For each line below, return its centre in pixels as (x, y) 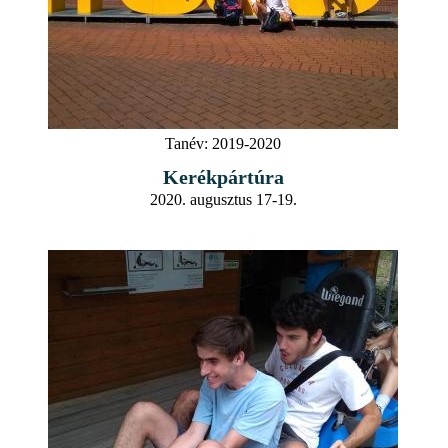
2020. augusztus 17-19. (223, 199)
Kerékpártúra (223, 176)
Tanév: (186, 143)
